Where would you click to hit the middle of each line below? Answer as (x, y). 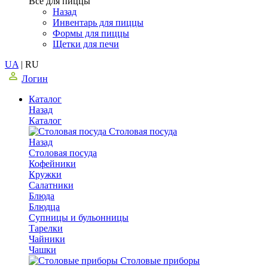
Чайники (47, 239)
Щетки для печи (86, 44)
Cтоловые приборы (160, 260)
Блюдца (44, 206)
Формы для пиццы (91, 33)
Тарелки (46, 228)
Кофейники (52, 163)
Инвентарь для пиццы (98, 22)
